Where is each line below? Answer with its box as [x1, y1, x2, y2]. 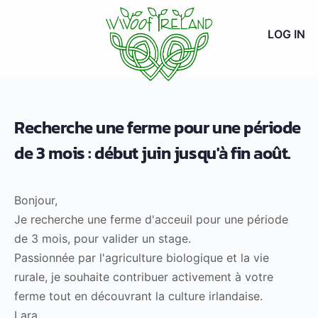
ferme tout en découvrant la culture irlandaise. [14, 288, 263, 303]
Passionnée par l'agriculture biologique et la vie [14, 250, 269, 265]
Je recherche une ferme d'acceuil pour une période [14, 212, 288, 226]
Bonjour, [14, 192, 57, 207]
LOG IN [267, 27, 305, 41]
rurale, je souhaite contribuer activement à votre [14, 269, 273, 284]
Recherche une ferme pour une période [14, 114, 301, 140]
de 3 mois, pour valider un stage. [14, 231, 191, 246]
